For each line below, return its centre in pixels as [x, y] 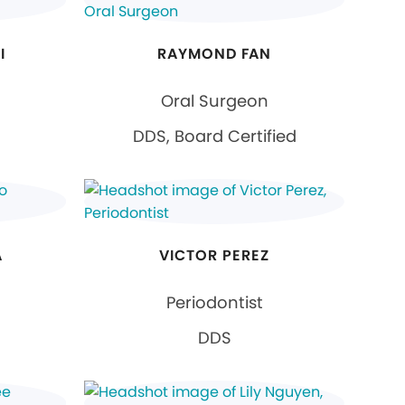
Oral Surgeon [214, 100]
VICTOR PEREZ [214, 255]
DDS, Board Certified [214, 136]
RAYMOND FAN [214, 53]
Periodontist [214, 302]
